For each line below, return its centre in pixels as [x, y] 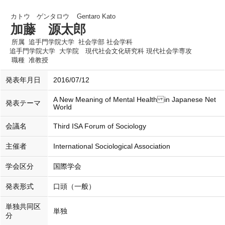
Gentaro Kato [96, 16]
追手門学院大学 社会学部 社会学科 [81, 42]
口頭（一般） [74, 187]
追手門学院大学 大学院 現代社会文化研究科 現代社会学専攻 [101, 51]
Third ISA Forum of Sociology [100, 126]
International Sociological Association [112, 146]
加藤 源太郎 [48, 29]
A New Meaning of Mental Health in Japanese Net [135, 100]
